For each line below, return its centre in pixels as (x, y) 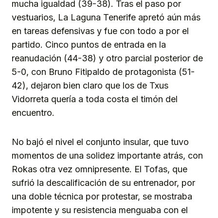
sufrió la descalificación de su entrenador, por (103, 183)
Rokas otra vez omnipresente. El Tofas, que (100, 169)
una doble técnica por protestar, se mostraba (102, 197)
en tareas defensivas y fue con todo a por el (100, 31)
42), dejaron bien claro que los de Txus (90, 86)
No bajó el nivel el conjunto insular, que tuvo (100, 142)
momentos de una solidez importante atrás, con (107, 156)
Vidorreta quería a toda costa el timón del (95, 99)
